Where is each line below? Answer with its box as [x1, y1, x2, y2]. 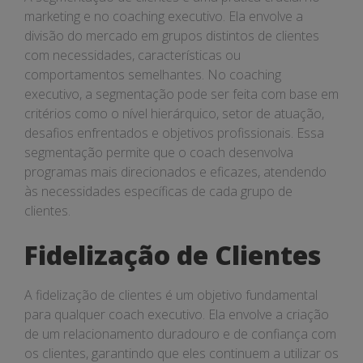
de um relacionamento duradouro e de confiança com [24, 325, 336, 343]
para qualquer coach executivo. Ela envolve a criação [24, 305, 329, 323]
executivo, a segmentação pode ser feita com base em [24, 85, 339, 103]
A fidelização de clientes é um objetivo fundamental [24, 286, 318, 304]
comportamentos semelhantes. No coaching [24, 66, 281, 83]
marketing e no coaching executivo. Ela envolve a [24, 7, 303, 25]
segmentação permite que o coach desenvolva [24, 143, 293, 161]
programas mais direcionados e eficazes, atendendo [24, 163, 327, 181]
